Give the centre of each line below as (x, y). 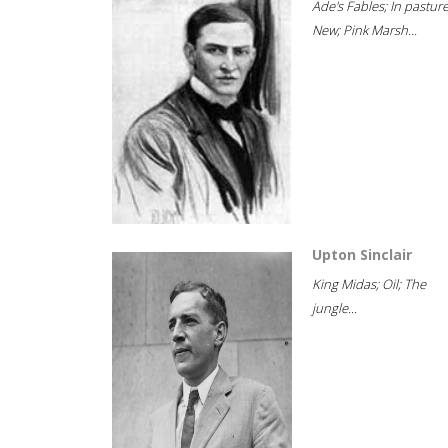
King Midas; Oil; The (369, 284)
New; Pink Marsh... (364, 30)
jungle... (334, 308)
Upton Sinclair (362, 254)
